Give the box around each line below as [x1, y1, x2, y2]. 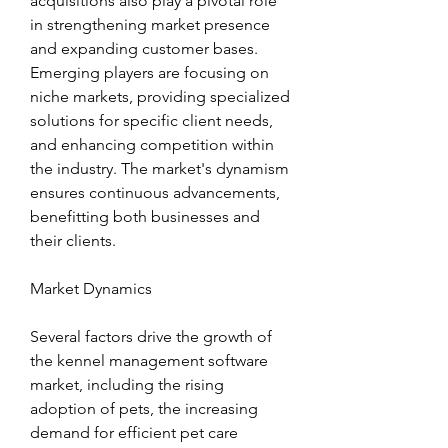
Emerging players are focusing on [30, 63, 269, 83]
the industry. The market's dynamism [30, 159, 289, 179]
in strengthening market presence [30, 15, 270, 35]
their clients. [30, 231, 116, 251]
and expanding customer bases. [30, 39, 258, 59]
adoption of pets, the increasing [30, 399, 258, 419]
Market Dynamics [30, 279, 152, 299]
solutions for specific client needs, [30, 111, 273, 131]
